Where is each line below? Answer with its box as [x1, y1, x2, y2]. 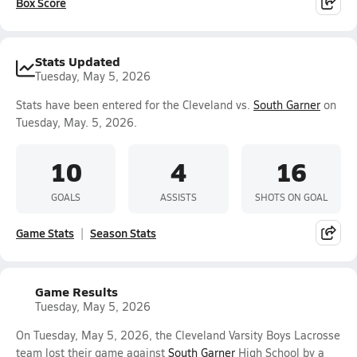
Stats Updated [35, 52, 120, 70]
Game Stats [16, 225, 74, 241]
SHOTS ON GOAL [254, 190, 328, 203]
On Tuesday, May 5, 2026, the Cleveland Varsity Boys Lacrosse [16, 328, 340, 343]
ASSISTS [159, 190, 197, 203]
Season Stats [90, 225, 156, 241]
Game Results [35, 282, 118, 300]
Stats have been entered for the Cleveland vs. [16, 97, 253, 112]
